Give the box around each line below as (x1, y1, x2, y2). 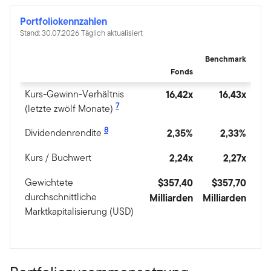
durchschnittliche (25, 190, 97, 204)
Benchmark (205, 53, 246, 65)
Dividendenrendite (25, 126, 104, 140)
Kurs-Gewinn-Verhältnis (25, 87, 124, 102)
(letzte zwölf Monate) (25, 102, 116, 116)
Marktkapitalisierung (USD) (25, 204, 134, 219)
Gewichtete (25, 175, 73, 190)
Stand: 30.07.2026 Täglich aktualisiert (20, 27, 143, 39)
